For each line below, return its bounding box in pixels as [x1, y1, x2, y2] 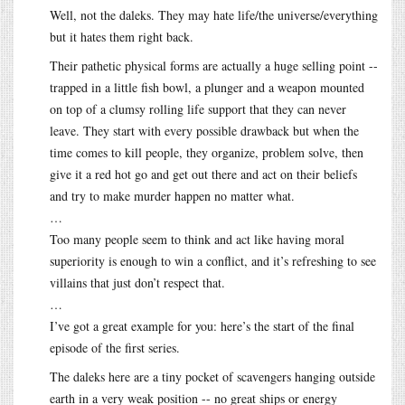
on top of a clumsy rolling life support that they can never [50, 99, 346, 118]
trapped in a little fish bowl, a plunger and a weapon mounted [50, 78, 364, 96]
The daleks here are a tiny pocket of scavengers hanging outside [50, 367, 375, 385]
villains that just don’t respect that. [50, 273, 225, 291]
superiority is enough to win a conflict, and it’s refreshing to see [50, 251, 376, 269]
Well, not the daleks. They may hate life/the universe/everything [50, 5, 378, 24]
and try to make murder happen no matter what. [50, 186, 295, 204]
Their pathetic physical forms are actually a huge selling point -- [50, 56, 378, 74]
